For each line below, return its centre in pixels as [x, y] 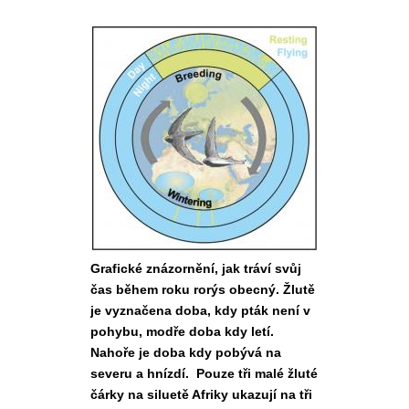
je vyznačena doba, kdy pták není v [200, 310]
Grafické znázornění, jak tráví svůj [196, 268]
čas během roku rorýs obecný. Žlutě [203, 289]
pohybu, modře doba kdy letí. [182, 331]
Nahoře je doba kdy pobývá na [186, 352]
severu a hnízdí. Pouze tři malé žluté [204, 373]
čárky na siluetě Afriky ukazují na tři [201, 394]
